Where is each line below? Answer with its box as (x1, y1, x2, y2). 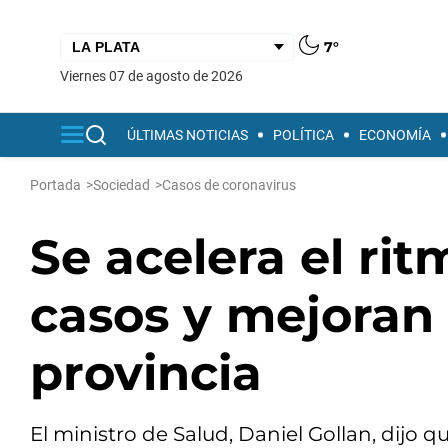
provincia (30, 344, 262, 402)
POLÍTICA (273, 127, 334, 143)
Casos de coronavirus (162, 177, 296, 193)
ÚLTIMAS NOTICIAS (127, 127, 248, 143)
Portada (30, 177, 81, 193)
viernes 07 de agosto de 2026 (69, 67, 243, 84)
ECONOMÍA (359, 127, 431, 143)
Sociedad (93, 177, 150, 193)
